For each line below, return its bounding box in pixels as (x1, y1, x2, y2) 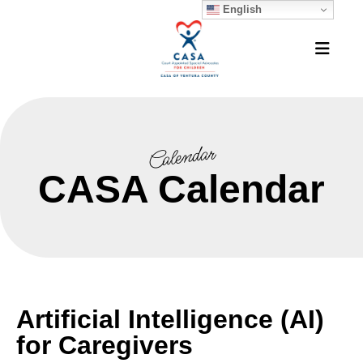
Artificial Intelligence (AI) (16, 304, 324, 334)
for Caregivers (16, 330, 193, 360)
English (220, 2, 263, 15)
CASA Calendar (38, 167, 325, 211)
